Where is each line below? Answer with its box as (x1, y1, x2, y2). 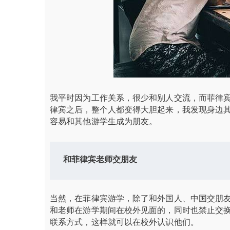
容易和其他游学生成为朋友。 (50, 115, 158, 127)
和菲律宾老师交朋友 (63, 156, 138, 165)
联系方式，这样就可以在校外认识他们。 (50, 216, 199, 228)
